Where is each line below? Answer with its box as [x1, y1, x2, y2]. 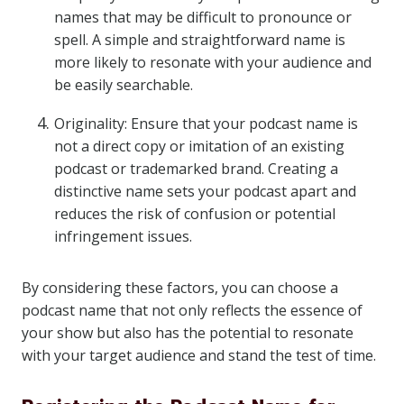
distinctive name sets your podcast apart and [54, 181, 356, 201]
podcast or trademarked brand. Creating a [54, 159, 338, 179]
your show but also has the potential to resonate [22, 323, 353, 343]
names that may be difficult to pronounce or [54, 7, 352, 27]
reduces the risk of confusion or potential [54, 204, 335, 224]
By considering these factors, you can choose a [22, 278, 338, 298]
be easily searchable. [54, 75, 193, 95]
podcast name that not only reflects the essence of [22, 300, 363, 320]
